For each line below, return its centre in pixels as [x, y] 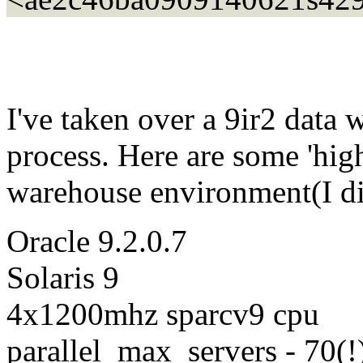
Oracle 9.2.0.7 [97, 241]
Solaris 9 [63, 277]
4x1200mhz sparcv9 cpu [163, 314]
